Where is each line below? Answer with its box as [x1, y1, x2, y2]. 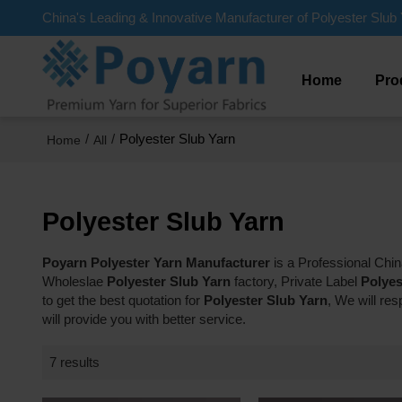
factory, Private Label [230, 274, 361, 289]
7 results [48, 354, 100, 370]
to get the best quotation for [41, 293, 204, 308]
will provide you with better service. [41, 311, 246, 327]
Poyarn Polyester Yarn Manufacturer [41, 255, 270, 270]
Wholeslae [41, 274, 107, 289]
